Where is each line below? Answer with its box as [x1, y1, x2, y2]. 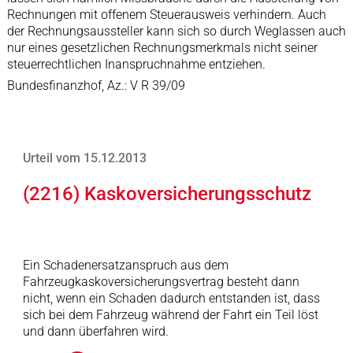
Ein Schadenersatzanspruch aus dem [22, 258, 229, 273]
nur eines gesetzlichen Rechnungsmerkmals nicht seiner [6, 40, 318, 55]
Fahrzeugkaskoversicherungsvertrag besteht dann [22, 274, 299, 289]
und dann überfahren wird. [22, 324, 169, 339]
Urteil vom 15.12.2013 [22, 150, 147, 165]
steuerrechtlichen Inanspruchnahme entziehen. [6, 57, 266, 72]
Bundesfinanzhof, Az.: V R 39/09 [6, 78, 185, 93]
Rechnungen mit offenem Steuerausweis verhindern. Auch [6, 7, 326, 22]
